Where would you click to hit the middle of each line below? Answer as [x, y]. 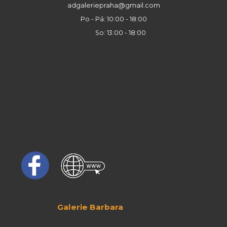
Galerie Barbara [69, 207]
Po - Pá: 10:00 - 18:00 [113, 19]
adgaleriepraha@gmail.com [113, 5]
